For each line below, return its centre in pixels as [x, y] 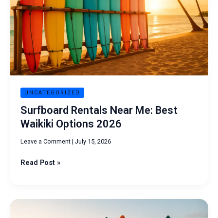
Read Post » [40, 163]
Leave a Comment [45, 142]
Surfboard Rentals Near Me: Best [99, 110]
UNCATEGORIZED [52, 93]
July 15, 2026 [93, 142]
